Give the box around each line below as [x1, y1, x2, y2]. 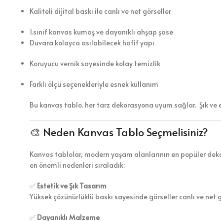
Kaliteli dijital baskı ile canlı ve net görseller [30, 6, 171, 16]
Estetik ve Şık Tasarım [37, 181, 107, 191]
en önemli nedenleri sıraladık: [30, 160, 125, 170]
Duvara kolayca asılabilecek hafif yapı [30, 38, 154, 48]
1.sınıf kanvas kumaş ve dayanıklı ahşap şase [30, 27, 173, 37]
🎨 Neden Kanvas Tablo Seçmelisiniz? [30, 124, 208, 140]
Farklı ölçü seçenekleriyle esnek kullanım [30, 79, 158, 89]
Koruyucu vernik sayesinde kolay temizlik [30, 59, 160, 69]
